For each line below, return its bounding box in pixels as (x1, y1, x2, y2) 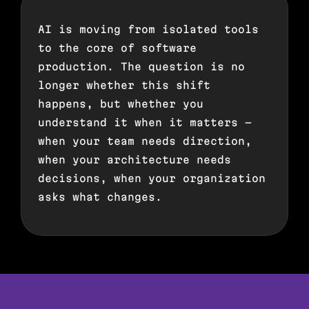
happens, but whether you (38, 98, 203, 110)
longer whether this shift (38, 79, 210, 92)
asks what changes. (38, 191, 162, 203)
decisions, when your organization (38, 172, 266, 185)
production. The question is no (38, 61, 245, 73)
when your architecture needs (38, 154, 231, 166)
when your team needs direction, (38, 135, 252, 148)
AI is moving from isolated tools (38, 23, 259, 36)
